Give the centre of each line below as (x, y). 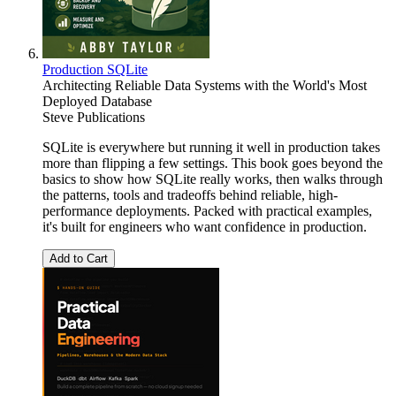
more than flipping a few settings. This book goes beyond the (213, 163)
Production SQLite (95, 69)
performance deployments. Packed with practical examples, (207, 210)
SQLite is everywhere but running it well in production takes (211, 147)
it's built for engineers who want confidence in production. (205, 226)
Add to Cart (79, 258)
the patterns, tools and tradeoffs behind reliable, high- (190, 194)
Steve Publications (94, 117)
